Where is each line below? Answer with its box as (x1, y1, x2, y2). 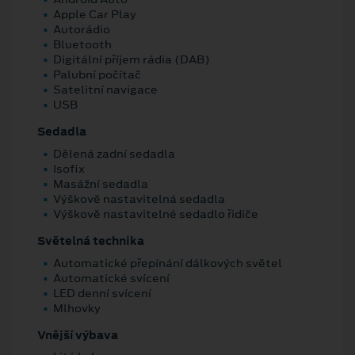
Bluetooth (53, 36, 112, 53)
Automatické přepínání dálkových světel (53, 254, 282, 271)
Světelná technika (37, 232, 144, 249)
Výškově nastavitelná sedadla (53, 190, 225, 207)
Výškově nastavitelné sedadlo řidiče (53, 205, 258, 222)
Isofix (53, 160, 85, 177)
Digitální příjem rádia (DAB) (53, 52, 210, 68)
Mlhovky (53, 300, 101, 316)
